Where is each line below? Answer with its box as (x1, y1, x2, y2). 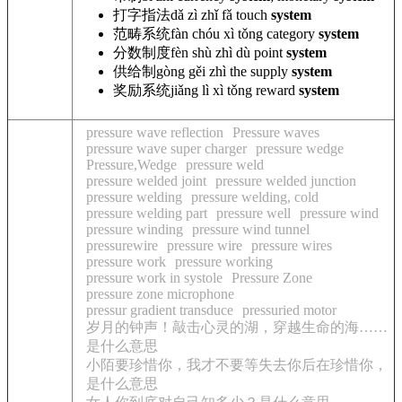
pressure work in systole (86, 270, 223, 285)
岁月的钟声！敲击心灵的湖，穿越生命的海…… (86, 319, 388, 335)
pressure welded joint (86, 173, 206, 188)
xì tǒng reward (209, 82, 299, 98)
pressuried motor (242, 302, 336, 318)
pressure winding (86, 222, 183, 237)
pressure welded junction (215, 173, 356, 188)
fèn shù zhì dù (170, 44, 250, 60)
